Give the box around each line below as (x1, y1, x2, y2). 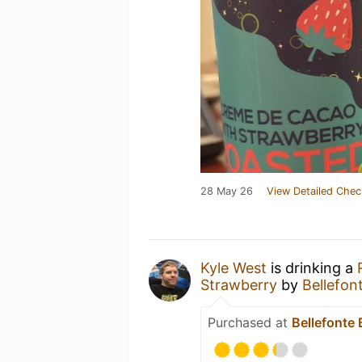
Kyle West (200, 259, 267, 276)
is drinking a (267, 259, 357, 276)
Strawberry (200, 276, 277, 293)
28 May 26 (200, 185, 253, 197)
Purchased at (208, 314, 292, 330)
